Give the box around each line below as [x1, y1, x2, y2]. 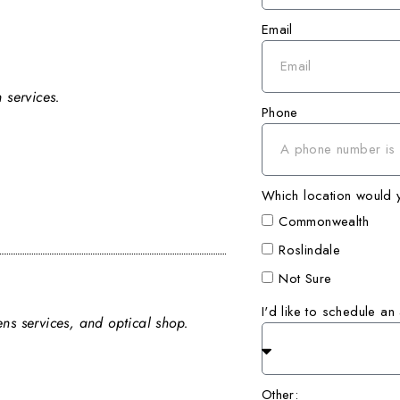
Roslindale [279, 240, 341, 261]
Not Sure [279, 269, 332, 289]
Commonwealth [279, 212, 369, 232]
